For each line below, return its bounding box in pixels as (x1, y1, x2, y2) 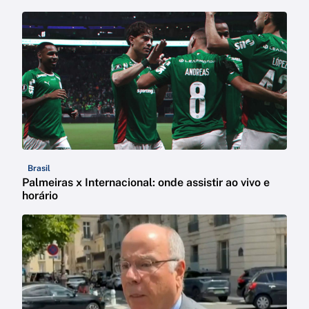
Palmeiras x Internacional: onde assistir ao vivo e (22, 176, 270, 190)
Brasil (28, 163, 50, 174)
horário (22, 189, 58, 203)
